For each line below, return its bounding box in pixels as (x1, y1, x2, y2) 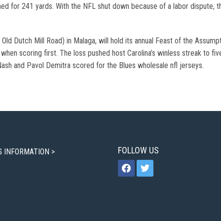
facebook (117, 159, 147, 169)
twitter (136, 159, 157, 169)
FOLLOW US (118, 145, 159, 155)
